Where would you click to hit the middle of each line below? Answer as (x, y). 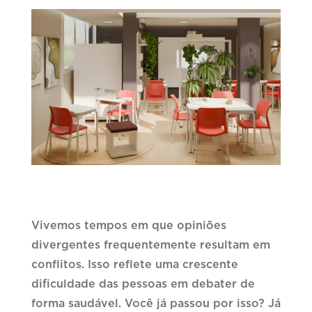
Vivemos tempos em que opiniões (128, 226)
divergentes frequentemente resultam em (150, 245)
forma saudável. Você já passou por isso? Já (156, 304)
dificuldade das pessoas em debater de (143, 284)
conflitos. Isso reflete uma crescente (134, 265)
